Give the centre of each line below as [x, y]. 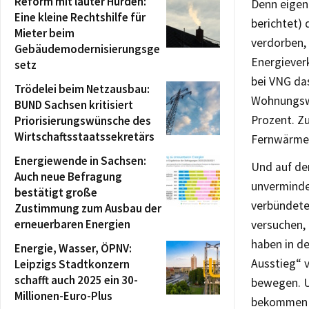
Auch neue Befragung [68, 176]
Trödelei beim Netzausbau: [82, 89]
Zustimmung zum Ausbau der [88, 208]
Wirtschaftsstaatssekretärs [84, 136]
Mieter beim [44, 33]
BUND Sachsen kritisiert [74, 104]
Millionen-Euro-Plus [63, 296]
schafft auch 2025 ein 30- [76, 280]
